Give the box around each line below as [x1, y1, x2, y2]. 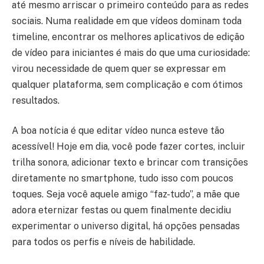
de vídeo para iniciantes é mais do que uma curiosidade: [12, 47, 250, 58]
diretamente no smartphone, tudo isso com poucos [12, 173, 233, 184]
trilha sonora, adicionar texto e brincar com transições [12, 157, 248, 169]
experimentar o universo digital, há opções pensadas [12, 220, 240, 232]
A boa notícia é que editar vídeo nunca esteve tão [12, 125, 225, 137]
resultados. [12, 94, 60, 106]
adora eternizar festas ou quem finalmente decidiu [12, 204, 231, 216]
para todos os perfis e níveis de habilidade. [12, 236, 195, 248]
